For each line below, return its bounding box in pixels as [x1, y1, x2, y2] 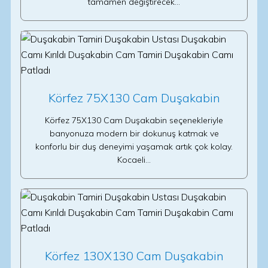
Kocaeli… [117, 154, 151, 165]
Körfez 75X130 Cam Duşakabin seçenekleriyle [45, 115, 223, 126]
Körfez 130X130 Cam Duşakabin [44, 248, 224, 263]
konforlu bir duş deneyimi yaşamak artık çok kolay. [35, 141, 233, 152]
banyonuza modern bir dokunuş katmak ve [49, 128, 219, 139]
